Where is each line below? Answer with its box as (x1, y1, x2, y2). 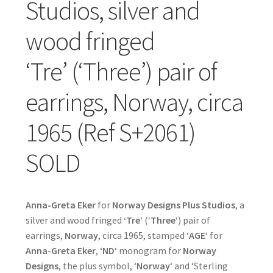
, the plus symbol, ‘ (58, 259, 136, 272)
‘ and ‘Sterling (169, 259, 228, 272)
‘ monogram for (114, 244, 183, 257)
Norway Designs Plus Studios (112, 198, 235, 211)
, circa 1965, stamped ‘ (97, 229, 189, 241)
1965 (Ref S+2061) (25, 116, 196, 148)
